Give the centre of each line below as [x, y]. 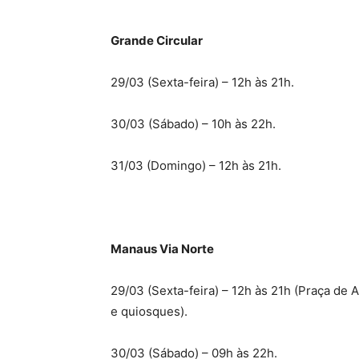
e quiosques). [149, 311]
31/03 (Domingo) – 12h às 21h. [196, 165]
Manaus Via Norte [162, 249]
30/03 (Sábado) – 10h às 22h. [193, 124]
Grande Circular [157, 40]
